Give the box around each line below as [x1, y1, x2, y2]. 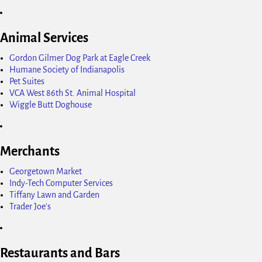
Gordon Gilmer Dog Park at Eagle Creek [9, 53, 150, 63]
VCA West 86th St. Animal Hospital [9, 88, 136, 98]
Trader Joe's [9, 201, 51, 211]
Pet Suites [9, 76, 44, 86]
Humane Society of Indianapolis [9, 64, 125, 74]
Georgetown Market [9, 166, 82, 176]
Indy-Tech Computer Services [9, 178, 113, 188]
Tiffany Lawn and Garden [9, 189, 99, 199]
